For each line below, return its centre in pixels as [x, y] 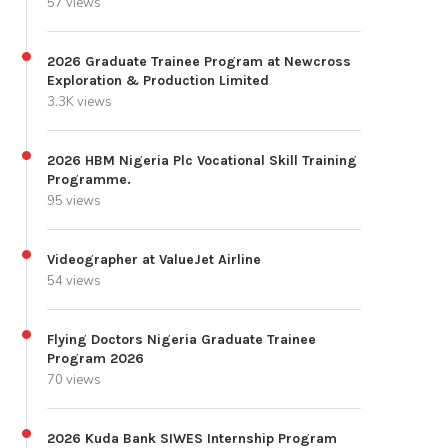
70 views [74, 380]
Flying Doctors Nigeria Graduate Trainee [181, 340]
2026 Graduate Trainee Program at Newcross [199, 62]
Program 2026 [95, 359]
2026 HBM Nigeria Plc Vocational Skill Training [202, 161]
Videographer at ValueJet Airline [154, 260]
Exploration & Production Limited [158, 81]
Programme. [89, 180]
